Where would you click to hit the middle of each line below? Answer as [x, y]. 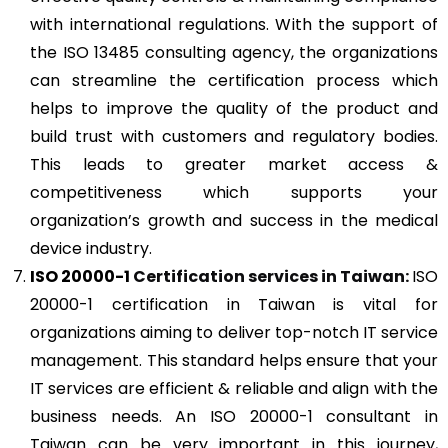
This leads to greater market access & [234, 164]
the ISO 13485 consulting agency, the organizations [234, 52]
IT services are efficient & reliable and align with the [234, 388]
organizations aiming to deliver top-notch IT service [234, 332]
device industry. [91, 248]
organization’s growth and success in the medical [234, 220]
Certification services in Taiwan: [272, 276]
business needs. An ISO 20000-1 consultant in [234, 416]
